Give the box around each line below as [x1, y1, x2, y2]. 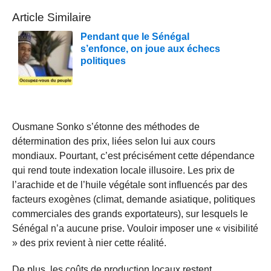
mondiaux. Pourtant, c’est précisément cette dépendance [12, 150, 255, 161]
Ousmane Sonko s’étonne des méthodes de [12, 121, 200, 132]
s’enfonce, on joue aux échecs [80, 43, 220, 54]
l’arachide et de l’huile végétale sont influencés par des [12, 179, 247, 190]
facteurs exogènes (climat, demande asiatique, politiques [12, 194, 255, 204]
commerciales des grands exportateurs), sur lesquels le [12, 208, 248, 219]
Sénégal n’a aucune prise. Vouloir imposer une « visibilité [12, 223, 258, 233]
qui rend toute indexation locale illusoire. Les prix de [12, 165, 235, 175]
